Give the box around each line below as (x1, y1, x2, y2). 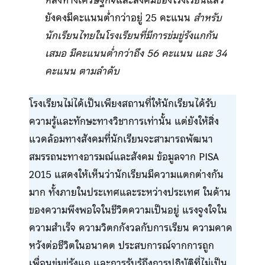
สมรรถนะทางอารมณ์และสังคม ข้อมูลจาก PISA (28, 148, 219, 166)
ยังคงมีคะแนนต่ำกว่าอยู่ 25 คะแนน (44, 9, 193, 26)
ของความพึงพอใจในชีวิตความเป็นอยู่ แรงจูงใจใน (28, 202, 227, 219)
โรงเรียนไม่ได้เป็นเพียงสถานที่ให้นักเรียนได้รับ (28, 95, 216, 112)
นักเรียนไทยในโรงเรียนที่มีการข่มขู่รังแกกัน (44, 27, 218, 44)
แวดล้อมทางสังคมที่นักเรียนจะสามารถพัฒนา (28, 131, 213, 148)
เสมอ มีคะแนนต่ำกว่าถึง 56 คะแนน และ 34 (44, 44, 227, 62)
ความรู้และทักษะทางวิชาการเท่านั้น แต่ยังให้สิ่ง (28, 113, 219, 130)
